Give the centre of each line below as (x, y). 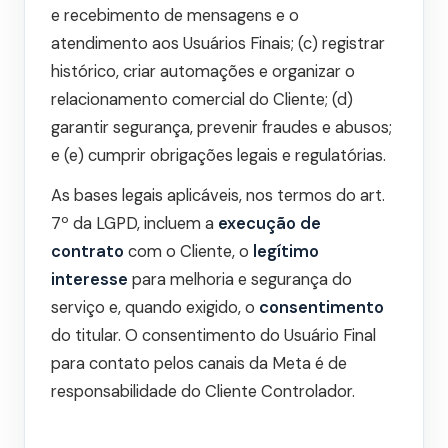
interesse (89, 280)
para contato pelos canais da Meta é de (199, 364)
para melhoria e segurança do (240, 280)
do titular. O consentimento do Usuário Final (213, 336)
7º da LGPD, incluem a (134, 224)
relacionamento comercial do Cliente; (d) (202, 100)
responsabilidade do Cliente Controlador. (203, 392)
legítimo (286, 252)
